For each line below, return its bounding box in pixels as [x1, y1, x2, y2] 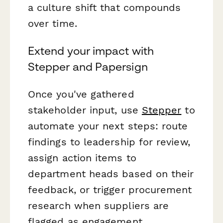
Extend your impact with [28, 44, 154, 57]
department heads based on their [28, 168, 194, 180]
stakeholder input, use [28, 104, 142, 116]
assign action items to [28, 152, 136, 164]
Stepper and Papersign [28, 60, 148, 73]
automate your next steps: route [28, 120, 188, 132]
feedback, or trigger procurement [28, 184, 192, 196]
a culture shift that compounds [28, 1, 181, 13]
